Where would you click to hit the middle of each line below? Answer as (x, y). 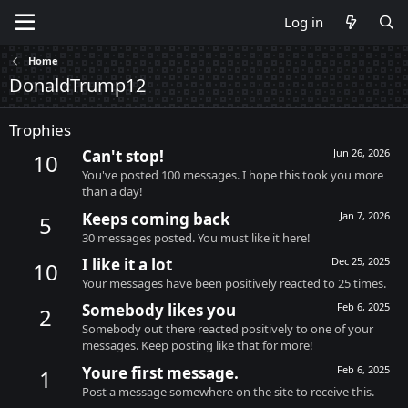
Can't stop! (123, 157)
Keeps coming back (156, 219)
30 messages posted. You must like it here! (196, 237)
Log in (304, 22)
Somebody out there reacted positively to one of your (228, 329)
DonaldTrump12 (77, 85)
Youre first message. (160, 372)
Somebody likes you (159, 311)
